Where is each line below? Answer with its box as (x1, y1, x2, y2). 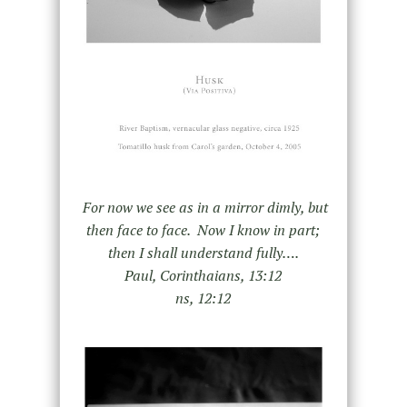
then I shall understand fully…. (107, 242, 299, 263)
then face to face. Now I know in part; (86, 219, 321, 240)
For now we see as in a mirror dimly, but (82, 196, 328, 217)
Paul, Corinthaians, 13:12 (124, 264, 283, 285)
